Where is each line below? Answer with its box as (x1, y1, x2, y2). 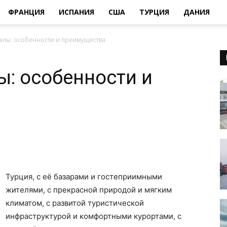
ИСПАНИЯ (59, 7, 94, 17)
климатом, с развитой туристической (6, 198, 144, 208)
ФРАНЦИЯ (8, 7, 45, 17)
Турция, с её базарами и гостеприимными (6, 172, 162, 181)
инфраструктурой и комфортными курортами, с (6, 211, 181, 221)
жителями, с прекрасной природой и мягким (6, 185, 172, 195)
